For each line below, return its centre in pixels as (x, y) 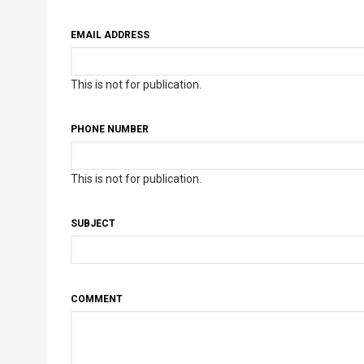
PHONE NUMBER (110, 130)
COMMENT (97, 299)
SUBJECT (93, 224)
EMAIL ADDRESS (110, 35)
